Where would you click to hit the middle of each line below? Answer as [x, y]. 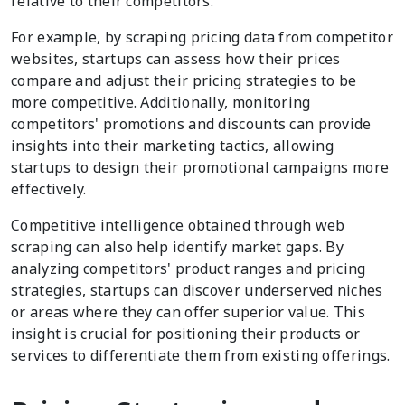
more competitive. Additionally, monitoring [161, 103]
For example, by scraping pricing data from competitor [202, 38]
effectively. [49, 189]
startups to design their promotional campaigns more [200, 168]
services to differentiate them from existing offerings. [201, 356]
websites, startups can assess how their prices [176, 59]
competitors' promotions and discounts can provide [191, 124]
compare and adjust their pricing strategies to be [184, 81]
